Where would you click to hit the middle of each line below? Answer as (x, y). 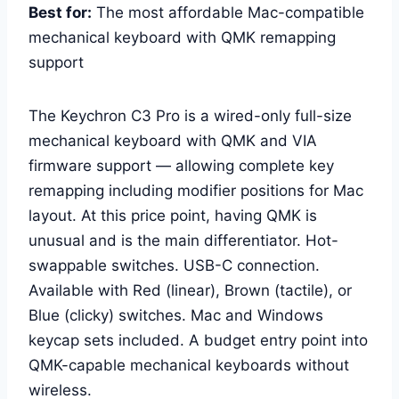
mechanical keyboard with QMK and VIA (173, 140)
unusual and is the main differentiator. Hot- (183, 240)
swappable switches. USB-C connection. (174, 265)
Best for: (60, 12)
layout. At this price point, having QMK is (173, 215)
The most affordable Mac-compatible (228, 12)
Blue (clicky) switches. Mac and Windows (176, 315)
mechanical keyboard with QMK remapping (182, 37)
